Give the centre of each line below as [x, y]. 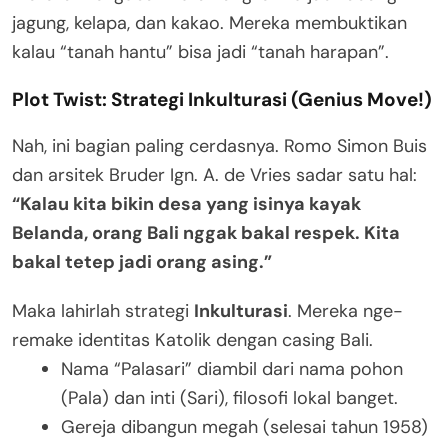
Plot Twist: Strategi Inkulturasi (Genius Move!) [222, 99]
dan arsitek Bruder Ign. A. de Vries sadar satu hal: [214, 174]
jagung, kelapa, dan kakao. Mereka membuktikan [209, 22]
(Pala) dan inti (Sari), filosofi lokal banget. [229, 397]
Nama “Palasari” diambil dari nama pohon [232, 368]
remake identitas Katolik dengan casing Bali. [192, 339]
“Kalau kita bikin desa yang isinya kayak [186, 203]
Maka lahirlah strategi [103, 310]
